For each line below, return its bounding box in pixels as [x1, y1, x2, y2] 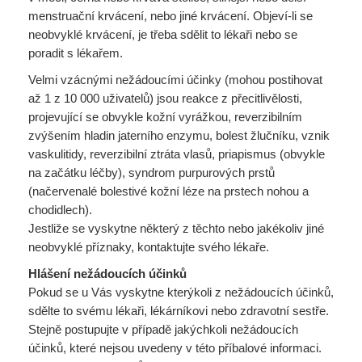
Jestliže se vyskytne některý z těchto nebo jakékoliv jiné [28, 221, 324, 235]
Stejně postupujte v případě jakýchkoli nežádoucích [28, 322, 298, 336]
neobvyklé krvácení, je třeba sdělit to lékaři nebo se [28, 27, 297, 41]
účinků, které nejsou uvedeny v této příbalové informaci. [28, 341, 322, 355]
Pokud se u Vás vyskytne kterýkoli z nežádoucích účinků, [28, 285, 334, 299]
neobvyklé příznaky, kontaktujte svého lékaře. [28, 240, 269, 254]
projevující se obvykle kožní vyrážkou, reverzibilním [28, 110, 302, 124]
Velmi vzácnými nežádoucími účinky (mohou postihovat [28, 73, 322, 86]
